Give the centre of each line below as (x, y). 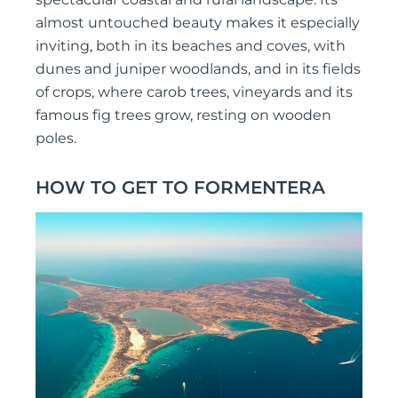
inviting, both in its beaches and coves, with (191, 46)
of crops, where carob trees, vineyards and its (194, 92)
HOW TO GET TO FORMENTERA (180, 188)
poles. (56, 139)
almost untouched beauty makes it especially (198, 23)
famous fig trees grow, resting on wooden (183, 115)
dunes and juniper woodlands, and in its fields (198, 69)
